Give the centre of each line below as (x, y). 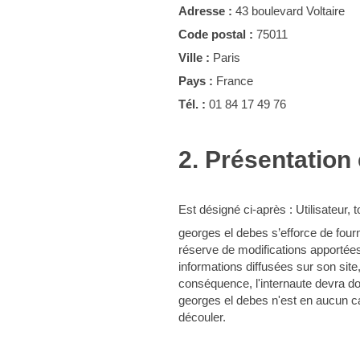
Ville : (194, 57)
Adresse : (205, 11)
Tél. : (192, 104)
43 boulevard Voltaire (288, 11)
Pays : (196, 81)
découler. (202, 317)
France (233, 81)
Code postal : (216, 34)
